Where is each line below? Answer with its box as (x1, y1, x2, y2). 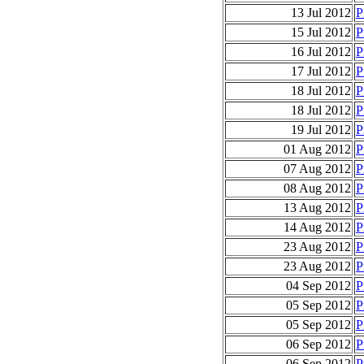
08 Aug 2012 (284, 180, 351, 195)
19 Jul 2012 (291, 122, 351, 136)
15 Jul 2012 (291, 24, 351, 39)
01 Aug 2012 (284, 141, 351, 156)
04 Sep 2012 (286, 278, 351, 292)
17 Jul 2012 (291, 63, 351, 78)
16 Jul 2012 (291, 44, 351, 58)
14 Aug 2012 (284, 219, 351, 234)
